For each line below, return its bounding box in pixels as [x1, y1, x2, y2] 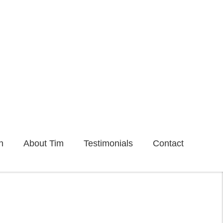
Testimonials [84, 138, 133, 149]
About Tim [23, 138, 64, 149]
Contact [153, 138, 184, 149]
